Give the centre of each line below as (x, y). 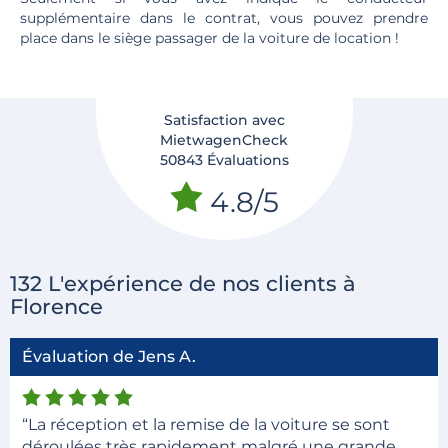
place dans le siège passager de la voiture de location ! (209, 38)
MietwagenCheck (224, 140)
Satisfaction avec (224, 120)
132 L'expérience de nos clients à (183, 283)
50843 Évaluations (224, 160)
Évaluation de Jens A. (109, 356)
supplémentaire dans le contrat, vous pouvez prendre (224, 18)
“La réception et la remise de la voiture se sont (206, 424)
